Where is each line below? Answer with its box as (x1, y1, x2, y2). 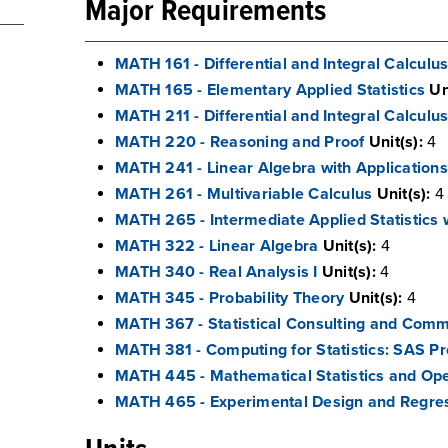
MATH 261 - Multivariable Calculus (115, 184, 373, 204)
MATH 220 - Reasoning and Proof (115, 132, 365, 152)
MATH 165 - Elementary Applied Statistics (115, 80, 425, 100)
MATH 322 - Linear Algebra (115, 236, 319, 256)
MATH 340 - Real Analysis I (115, 262, 318, 282)
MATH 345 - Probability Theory (115, 288, 345, 308)
